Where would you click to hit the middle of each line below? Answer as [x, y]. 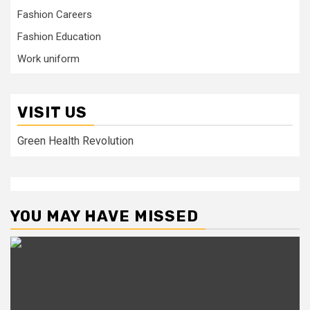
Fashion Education [59, 37]
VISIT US [52, 112]
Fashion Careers [55, 15]
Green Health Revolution [75, 141]
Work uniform [48, 59]
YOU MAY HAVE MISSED [104, 216]
